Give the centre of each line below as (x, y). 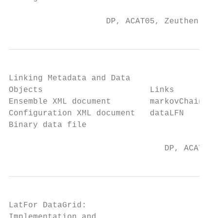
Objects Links (91, 90)
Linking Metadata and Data (70, 78)
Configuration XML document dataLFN (96, 113)
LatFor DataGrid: (48, 205)
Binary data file (48, 125)
